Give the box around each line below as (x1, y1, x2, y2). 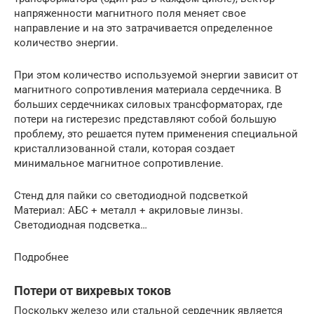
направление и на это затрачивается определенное (14, 21, 273, 34)
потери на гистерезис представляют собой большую (14, 112, 276, 125)
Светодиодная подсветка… (14, 218, 147, 231)
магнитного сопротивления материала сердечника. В (14, 83, 281, 96)
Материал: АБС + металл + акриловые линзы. (14, 203, 243, 217)
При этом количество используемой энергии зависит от (14, 68, 298, 81)
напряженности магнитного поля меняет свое (14, 6, 246, 20)
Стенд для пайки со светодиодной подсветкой (14, 189, 248, 202)
